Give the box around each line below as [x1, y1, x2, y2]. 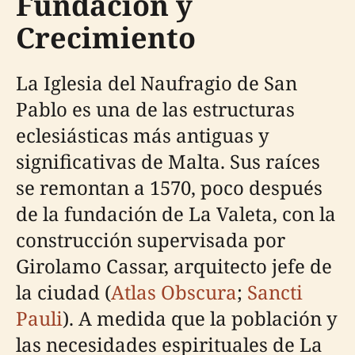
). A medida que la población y [63, 304, 338, 331]
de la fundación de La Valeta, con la [16, 200, 336, 227]
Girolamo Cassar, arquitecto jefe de [16, 252, 332, 279]
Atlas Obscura [111, 278, 237, 305]
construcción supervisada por [16, 226, 285, 253]
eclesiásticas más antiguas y [16, 121, 269, 148]
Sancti [247, 278, 303, 305]
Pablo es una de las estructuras [16, 95, 295, 122]
